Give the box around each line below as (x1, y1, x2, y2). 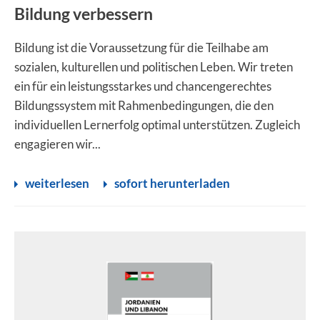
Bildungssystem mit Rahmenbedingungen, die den (14, 98, 274, 113)
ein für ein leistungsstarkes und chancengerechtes (14, 79, 271, 94)
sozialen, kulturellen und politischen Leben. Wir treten (14, 59, 293, 74)
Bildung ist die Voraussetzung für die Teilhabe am (14, 40, 269, 55)
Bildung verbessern (14, 4, 153, 24)
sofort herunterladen (114, 176, 230, 191)
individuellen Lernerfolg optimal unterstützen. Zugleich (14, 117, 300, 132)
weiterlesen (25, 176, 89, 191)
